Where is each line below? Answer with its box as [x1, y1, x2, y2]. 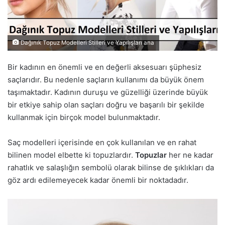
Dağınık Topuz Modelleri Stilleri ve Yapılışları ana [19, 39, 154, 46]
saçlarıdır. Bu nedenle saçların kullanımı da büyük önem [8, 74, 204, 84]
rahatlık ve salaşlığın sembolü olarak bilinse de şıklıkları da [8, 162, 214, 172]
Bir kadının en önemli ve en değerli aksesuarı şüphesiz [8, 62, 201, 72]
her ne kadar [169, 150, 213, 160]
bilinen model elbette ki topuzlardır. [8, 150, 135, 160]
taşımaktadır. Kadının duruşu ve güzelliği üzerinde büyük [8, 87, 208, 97]
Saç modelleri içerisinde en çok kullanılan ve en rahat [8, 137, 196, 147]
